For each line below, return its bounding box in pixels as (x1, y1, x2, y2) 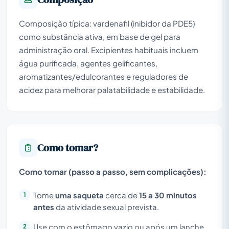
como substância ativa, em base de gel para (19, 31, 180, 41)
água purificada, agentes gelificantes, (19, 58, 157, 68)
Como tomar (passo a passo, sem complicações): (19, 166, 207, 176)
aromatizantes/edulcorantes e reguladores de (19, 71, 188, 81)
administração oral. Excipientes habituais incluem (19, 44, 198, 55)
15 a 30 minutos (139, 190, 197, 200)
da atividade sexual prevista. (54, 202, 159, 212)
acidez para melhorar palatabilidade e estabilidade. (19, 84, 205, 95)
